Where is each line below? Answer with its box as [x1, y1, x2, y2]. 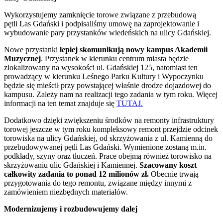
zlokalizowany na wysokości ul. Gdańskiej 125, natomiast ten [4, 63, 198, 72]
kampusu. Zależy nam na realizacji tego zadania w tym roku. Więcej [4, 90, 218, 99]
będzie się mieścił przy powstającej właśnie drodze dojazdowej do [4, 81, 211, 90]
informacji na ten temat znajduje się [4, 99, 116, 108]
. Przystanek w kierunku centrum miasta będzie [41, 54, 189, 63]
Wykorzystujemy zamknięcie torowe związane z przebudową [4, 10, 196, 19]
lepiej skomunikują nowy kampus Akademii [60, 45, 208, 54]
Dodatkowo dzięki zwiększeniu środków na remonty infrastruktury [4, 116, 214, 125]
